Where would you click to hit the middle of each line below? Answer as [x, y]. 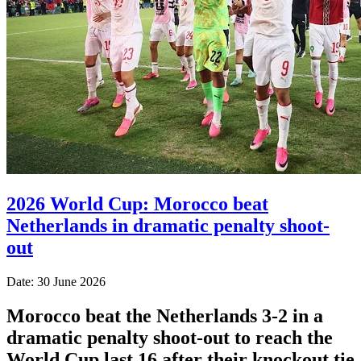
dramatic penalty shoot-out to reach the [170, 337]
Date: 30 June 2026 [56, 281]
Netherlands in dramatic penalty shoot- [168, 225]
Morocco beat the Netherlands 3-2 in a [165, 315]
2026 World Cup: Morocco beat [137, 203]
